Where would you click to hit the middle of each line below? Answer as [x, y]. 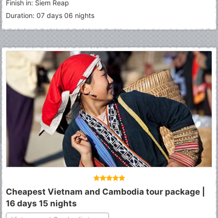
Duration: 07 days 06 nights [50, 16]
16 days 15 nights [41, 204]
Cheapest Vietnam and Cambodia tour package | [105, 192]
